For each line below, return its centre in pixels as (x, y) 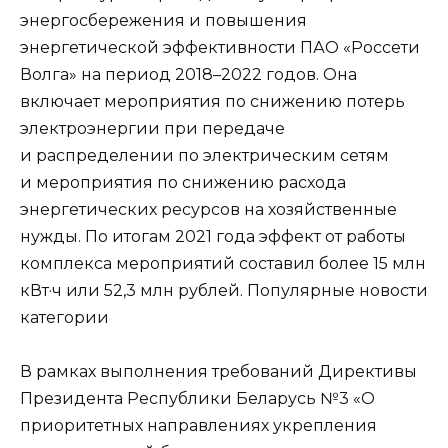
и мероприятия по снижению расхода (183, 183)
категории (64, 318)
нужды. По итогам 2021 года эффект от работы (213, 237)
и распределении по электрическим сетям (204, 156)
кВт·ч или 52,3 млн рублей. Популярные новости (224, 291)
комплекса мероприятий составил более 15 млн (223, 264)
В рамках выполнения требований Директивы (218, 372)
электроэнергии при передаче (152, 129)
